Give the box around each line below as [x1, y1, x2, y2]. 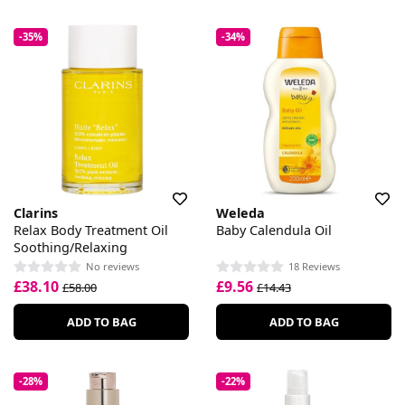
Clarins [14, 203, 58, 221]
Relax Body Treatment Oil [14, 221, 168, 239]
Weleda [216, 203, 265, 221]
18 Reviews [288, 259, 340, 274]
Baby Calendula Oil [216, 221, 332, 239]
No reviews [86, 259, 139, 274]
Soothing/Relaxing [14, 238, 127, 256]
